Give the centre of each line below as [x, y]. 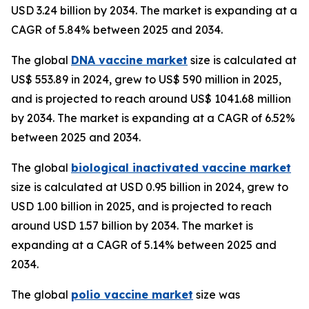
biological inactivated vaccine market [181, 167]
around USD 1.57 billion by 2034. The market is [132, 225]
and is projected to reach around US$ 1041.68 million [151, 98]
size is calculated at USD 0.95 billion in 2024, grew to [150, 187]
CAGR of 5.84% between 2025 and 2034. [117, 29]
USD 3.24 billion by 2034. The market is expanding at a [154, 10]
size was [217, 294]
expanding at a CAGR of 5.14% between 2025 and [144, 245]
